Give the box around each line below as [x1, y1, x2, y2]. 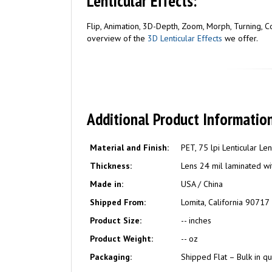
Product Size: [90, 215, 141, 226]
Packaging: [90, 251, 132, 262]
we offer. [222, 33, 258, 44]
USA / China [181, 178, 223, 189]
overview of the [87, 33, 148, 44]
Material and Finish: [90, 142, 169, 153]
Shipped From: [90, 197, 146, 208]
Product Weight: [90, 233, 153, 244]
